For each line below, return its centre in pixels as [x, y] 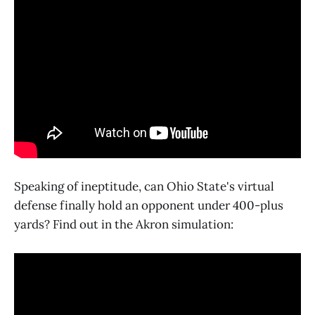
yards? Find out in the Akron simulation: [124, 224]
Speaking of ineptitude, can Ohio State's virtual [144, 186]
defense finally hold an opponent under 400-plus [149, 205]
